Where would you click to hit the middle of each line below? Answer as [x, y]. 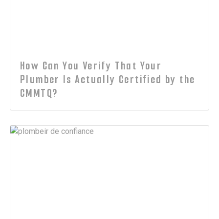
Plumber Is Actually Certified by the [108, 80]
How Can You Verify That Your [91, 66]
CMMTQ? [39, 93]
